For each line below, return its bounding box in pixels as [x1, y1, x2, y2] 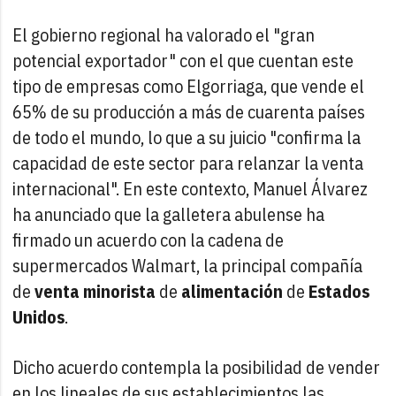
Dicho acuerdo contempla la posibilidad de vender [12, 354, 381, 379]
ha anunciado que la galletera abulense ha [12, 202, 325, 226]
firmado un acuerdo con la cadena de [12, 227, 285, 252]
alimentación [181, 278, 284, 303]
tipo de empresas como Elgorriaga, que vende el [12, 73, 365, 98]
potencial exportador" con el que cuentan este [12, 48, 354, 72]
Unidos [12, 304, 65, 329]
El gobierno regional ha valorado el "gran [12, 22, 316, 47]
